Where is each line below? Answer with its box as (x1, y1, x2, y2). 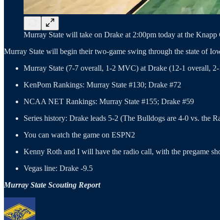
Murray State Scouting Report (4, 180, 100, 189)
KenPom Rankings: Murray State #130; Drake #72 (24, 80, 181, 89)
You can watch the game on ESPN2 (24, 130, 135, 139)
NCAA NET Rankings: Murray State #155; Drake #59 (24, 97, 194, 106)
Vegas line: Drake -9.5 (24, 164, 93, 172)
